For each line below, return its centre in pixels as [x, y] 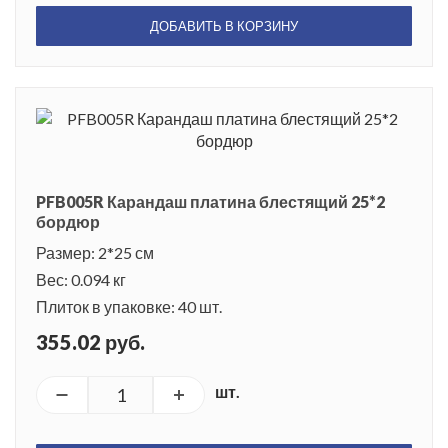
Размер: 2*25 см [95, 252]
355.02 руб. [90, 341]
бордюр [68, 221]
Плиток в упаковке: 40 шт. [129, 306]
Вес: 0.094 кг [81, 279]
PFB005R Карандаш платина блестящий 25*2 [210, 201]
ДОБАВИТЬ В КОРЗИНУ [224, 25]
